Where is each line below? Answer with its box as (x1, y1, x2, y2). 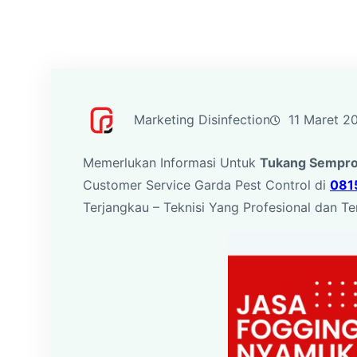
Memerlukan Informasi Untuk (83, 155, 260, 171)
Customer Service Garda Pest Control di (83, 177, 330, 193)
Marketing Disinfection (134, 112, 270, 127)
